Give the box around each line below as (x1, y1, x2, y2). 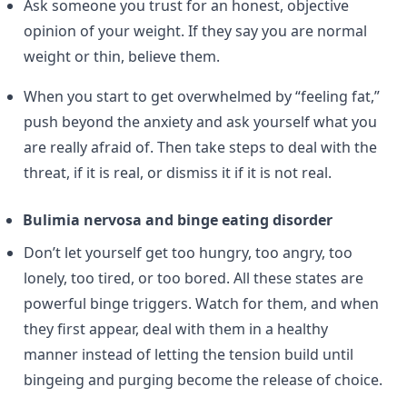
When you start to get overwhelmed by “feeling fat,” (24, 86, 380, 106)
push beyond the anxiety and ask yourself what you (24, 112, 377, 132)
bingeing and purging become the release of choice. (24, 370, 382, 390)
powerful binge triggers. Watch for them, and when (24, 293, 379, 313)
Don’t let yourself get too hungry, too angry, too (24, 243, 352, 263)
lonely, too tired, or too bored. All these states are (24, 268, 363, 288)
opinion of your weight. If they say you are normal (24, 21, 367, 41)
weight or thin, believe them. (24, 46, 220, 66)
